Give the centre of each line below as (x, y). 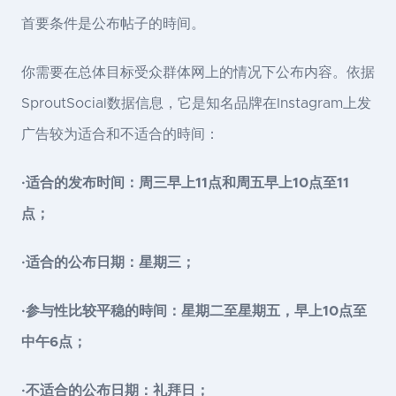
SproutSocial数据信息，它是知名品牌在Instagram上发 (196, 104)
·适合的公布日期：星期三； (108, 263)
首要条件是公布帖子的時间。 (113, 24)
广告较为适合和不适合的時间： (120, 135)
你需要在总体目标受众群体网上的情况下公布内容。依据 (198, 73)
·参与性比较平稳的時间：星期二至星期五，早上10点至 (194, 312)
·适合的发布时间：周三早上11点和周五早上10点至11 (185, 183)
